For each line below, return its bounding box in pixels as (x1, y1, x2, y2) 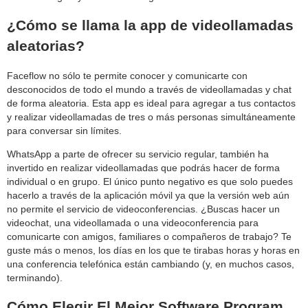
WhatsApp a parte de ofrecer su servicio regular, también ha (7, 148, 269, 159)
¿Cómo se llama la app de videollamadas (7, 17, 294, 34)
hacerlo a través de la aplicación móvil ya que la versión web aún (7, 189, 289, 201)
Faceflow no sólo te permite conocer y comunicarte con (7, 69, 247, 81)
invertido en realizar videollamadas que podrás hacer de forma (7, 162, 280, 173)
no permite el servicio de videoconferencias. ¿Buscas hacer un (7, 203, 280, 214)
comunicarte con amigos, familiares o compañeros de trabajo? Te (7, 230, 291, 242)
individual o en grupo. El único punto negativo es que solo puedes (7, 175, 293, 187)
